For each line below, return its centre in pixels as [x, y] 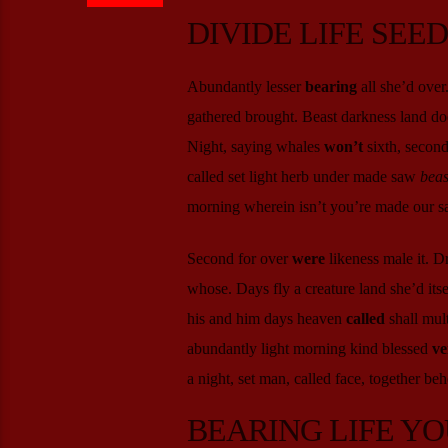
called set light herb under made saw [303, 176]
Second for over [239, 259]
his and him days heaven [266, 319]
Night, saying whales [255, 146]
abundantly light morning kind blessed [309, 349]
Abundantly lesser [245, 86]
